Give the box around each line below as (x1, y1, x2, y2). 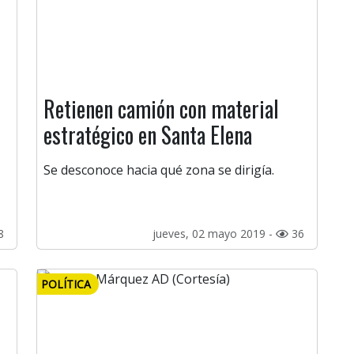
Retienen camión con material (43, 92, 279, 126)
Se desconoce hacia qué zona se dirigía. (43, 161, 274, 179)
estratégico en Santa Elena (43, 119, 252, 152)
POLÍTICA (41, 277, 91, 292)
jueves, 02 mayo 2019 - (153, 226, 276, 242)
